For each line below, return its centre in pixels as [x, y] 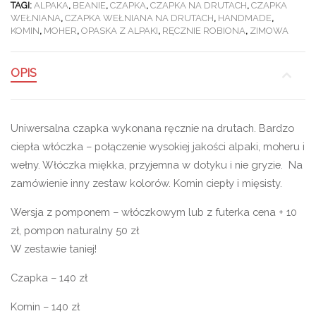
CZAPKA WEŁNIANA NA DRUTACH [139, 18]
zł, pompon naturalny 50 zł [75, 230]
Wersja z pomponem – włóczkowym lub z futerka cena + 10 [154, 212]
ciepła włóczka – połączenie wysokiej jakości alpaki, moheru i [158, 147]
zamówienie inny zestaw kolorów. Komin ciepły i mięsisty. [146, 183]
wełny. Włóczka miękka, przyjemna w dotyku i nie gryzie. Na [157, 165]
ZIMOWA [269, 30]
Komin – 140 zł [45, 306]
